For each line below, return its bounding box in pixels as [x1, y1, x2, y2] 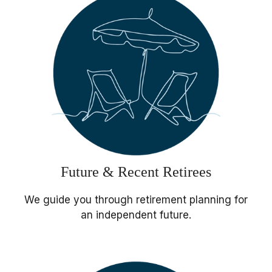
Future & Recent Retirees [61, 164, 211, 180]
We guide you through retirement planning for [24, 194, 248, 206]
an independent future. [81, 209, 191, 222]
